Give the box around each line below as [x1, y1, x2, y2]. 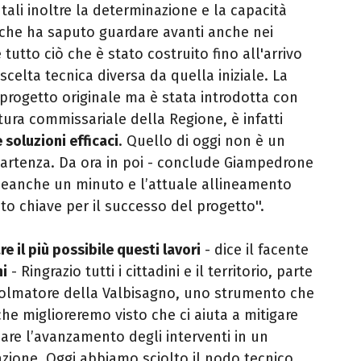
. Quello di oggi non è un [118, 132, 285, 151]
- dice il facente [201, 241, 309, 259]
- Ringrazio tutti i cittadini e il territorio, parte [7, 263, 313, 281]
